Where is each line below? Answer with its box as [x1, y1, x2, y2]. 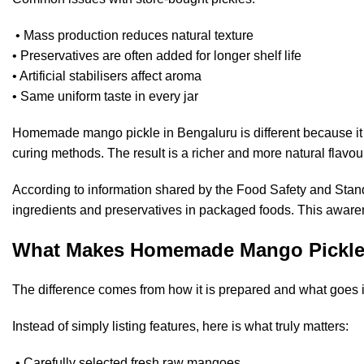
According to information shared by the [12, 183, 236, 197]
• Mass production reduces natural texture [12, 28, 253, 43]
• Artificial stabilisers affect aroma [12, 69, 201, 84]
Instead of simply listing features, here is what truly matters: [12, 319, 349, 334]
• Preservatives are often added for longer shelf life [12, 49, 301, 63]
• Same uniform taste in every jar [12, 89, 198, 104]
